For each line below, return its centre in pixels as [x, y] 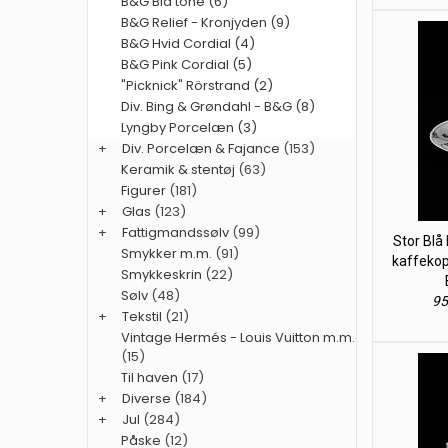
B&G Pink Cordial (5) [186, 64]
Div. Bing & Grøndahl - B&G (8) [218, 106]
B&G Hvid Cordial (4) [188, 43]
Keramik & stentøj [178, 169]
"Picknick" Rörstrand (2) [197, 85]
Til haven [149, 377]
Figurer [143, 190]
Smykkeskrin [161, 274]
